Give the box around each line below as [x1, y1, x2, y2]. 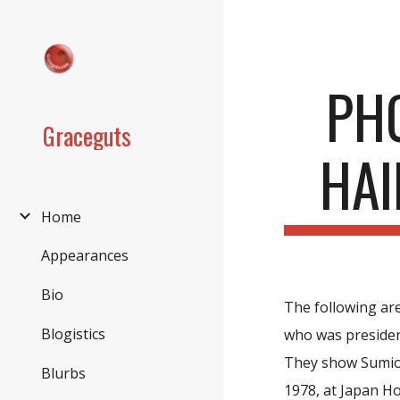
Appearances [41, 246, 129, 266]
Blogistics [41, 323, 105, 344]
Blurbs [41, 362, 86, 383]
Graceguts [43, 118, 131, 154]
